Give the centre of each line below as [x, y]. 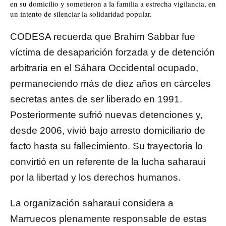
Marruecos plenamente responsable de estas [108, 219]
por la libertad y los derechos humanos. [95, 178]
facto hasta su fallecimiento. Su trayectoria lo [106, 146]
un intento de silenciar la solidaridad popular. [81, 14]
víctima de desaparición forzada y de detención [112, 52]
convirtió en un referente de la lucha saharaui [108, 162]
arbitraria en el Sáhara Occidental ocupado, [104, 68]
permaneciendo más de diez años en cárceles [110, 84]
